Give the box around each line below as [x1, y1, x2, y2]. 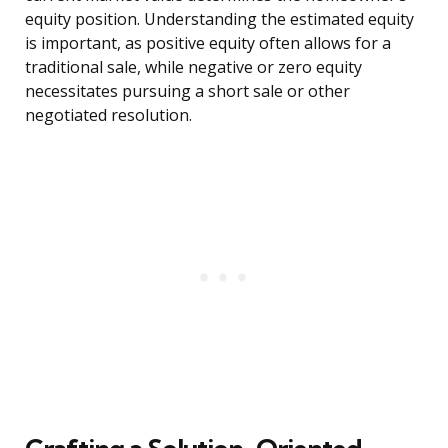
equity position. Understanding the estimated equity [25, 8, 414, 31]
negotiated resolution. [25, 104, 192, 127]
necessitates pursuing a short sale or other [25, 80, 350, 103]
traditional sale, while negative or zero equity [25, 56, 362, 79]
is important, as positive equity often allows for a [25, 32, 391, 55]
